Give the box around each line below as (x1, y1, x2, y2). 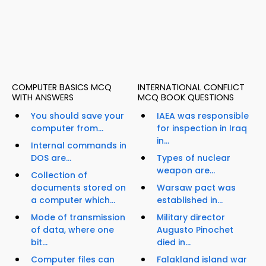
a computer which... (31, 194, 115, 207)
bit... (31, 236, 47, 249)
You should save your (31, 110, 124, 122)
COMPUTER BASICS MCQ (12, 81, 112, 94)
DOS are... (31, 152, 71, 164)
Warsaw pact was (157, 182, 236, 194)
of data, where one (31, 224, 114, 236)
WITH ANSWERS (12, 91, 74, 104)
